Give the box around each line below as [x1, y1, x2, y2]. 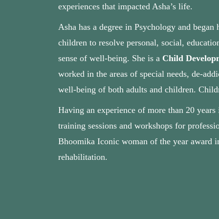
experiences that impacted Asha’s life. [58, 1, 193, 11]
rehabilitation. [58, 152, 108, 162]
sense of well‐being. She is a [58, 53, 162, 63]
